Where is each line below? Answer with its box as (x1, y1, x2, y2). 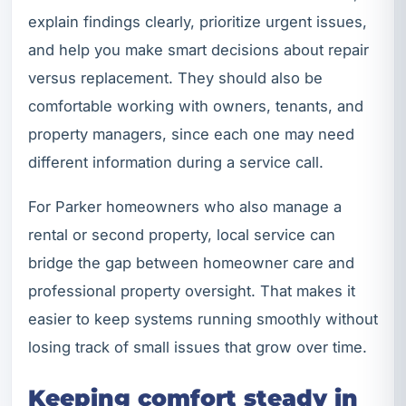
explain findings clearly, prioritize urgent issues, (28, 13, 367, 31)
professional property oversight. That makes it (28, 281, 355, 300)
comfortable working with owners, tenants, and (28, 97, 363, 115)
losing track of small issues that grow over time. (28, 337, 367, 356)
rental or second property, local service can (28, 225, 335, 244)
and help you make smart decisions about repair (28, 41, 369, 59)
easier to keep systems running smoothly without (28, 309, 378, 328)
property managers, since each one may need (28, 125, 354, 143)
